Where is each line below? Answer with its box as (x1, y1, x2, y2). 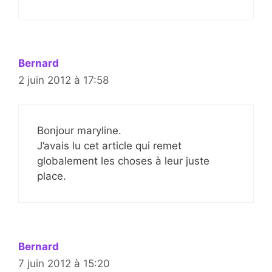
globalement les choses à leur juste (37, 155, 209, 167)
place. (37, 170, 66, 182)
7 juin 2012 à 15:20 (18, 257, 110, 270)
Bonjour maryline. (37, 124, 121, 137)
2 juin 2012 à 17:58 (18, 73, 109, 86)
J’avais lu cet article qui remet (37, 140, 182, 152)
